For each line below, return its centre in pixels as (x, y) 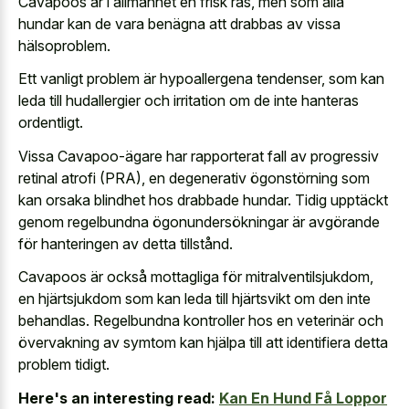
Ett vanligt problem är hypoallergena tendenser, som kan (201, 79)
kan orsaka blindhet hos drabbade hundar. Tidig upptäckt (203, 199)
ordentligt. (51, 123)
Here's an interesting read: (117, 398)
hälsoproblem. (64, 45)
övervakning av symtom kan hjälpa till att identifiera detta (203, 343)
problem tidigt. (64, 365)
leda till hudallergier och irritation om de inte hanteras (189, 101)
